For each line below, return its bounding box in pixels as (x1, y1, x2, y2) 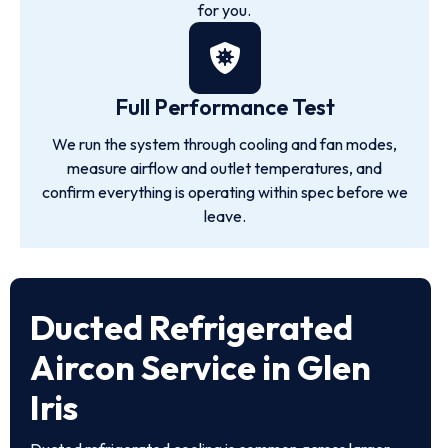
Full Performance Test (114, 93, 335, 121)
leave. (203, 206, 246, 226)
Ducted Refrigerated (30, 306, 353, 349)
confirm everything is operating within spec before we (41, 182, 408, 202)
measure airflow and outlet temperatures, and (67, 158, 382, 178)
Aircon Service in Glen (30, 346, 371, 389)
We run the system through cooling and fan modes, (52, 134, 397, 154)
